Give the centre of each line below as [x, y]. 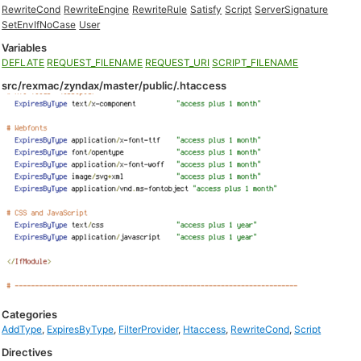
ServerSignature [292, 9]
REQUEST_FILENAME [95, 62]
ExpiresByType [81, 329]
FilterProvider [149, 329]
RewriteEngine [97, 9]
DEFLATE [23, 62]
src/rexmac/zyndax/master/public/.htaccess [114, 85]
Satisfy [206, 9]
